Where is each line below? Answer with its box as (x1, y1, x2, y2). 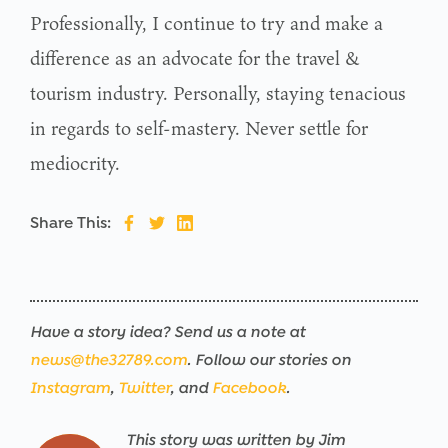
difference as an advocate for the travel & (30, 43, 360, 72)
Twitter (118, 377, 170, 397)
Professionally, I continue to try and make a (30, 8, 383, 37)
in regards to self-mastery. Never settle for (30, 113, 368, 142)
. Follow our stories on (187, 349, 351, 369)
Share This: (30, 213, 111, 233)
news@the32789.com (30, 349, 187, 369)
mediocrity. (30, 148, 120, 177)
